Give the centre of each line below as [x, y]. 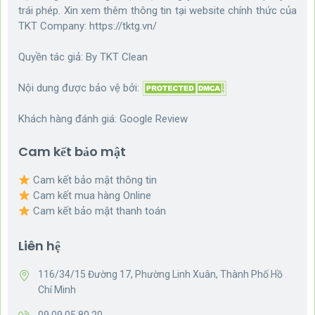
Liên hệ [39, 246]
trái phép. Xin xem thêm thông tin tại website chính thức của [157, 10]
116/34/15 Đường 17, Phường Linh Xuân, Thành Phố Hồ [160, 275]
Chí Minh [57, 290]
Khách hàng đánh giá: [69, 119]
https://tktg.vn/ [123, 26]
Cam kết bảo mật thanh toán [98, 211]
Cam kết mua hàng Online [91, 196]
